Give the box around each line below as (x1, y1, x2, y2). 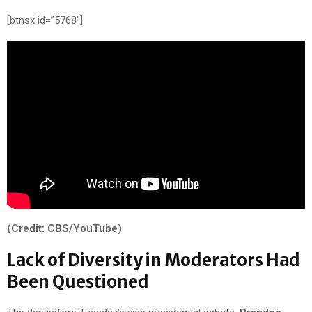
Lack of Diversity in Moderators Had (7, 249, 300, 272)
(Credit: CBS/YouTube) (7, 222, 122, 235)
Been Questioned (7, 271, 149, 293)
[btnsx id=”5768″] (7, 13, 83, 26)
